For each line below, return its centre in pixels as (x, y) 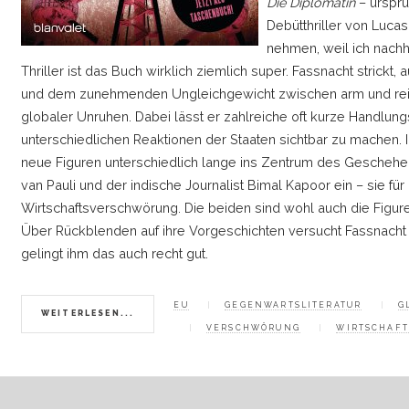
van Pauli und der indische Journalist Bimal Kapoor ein (189, 185)
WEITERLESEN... (88, 314)
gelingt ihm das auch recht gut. (115, 254)
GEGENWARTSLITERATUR (294, 304)
